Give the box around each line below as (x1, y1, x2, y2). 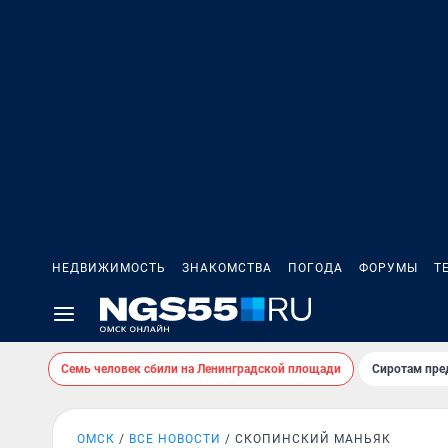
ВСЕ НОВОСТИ (129, 432, 221, 446)
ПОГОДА (288, 261, 343, 275)
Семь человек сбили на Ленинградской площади (61, 362, 341, 376)
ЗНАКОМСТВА (182, 261, 272, 275)
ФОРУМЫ (359, 261, 418, 275)
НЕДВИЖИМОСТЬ (52, 261, 166, 275)
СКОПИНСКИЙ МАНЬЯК (235, 432, 391, 446)
